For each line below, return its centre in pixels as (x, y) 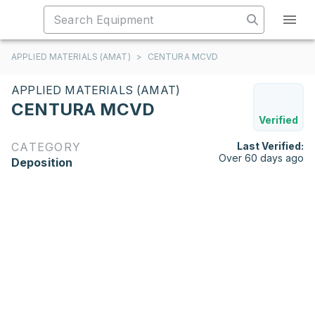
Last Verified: (270, 146)
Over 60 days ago (261, 158)
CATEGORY (46, 147)
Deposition (42, 162)
